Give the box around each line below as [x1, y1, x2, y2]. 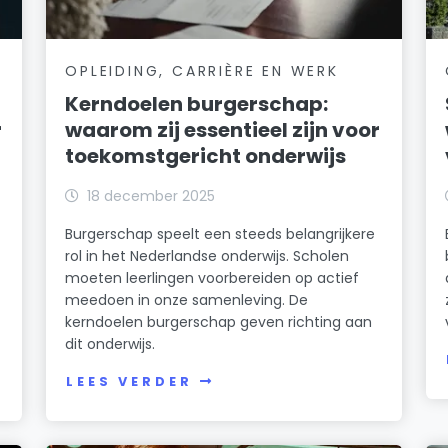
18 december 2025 [87, 185, 216, 206]
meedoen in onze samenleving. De [65, 289, 309, 310]
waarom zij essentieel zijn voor [65, 115, 381, 144]
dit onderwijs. [65, 333, 156, 354]
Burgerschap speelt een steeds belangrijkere [65, 223, 376, 244]
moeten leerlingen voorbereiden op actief [65, 267, 360, 288]
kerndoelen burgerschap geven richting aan [65, 311, 373, 332]
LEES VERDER [66, 373, 193, 391]
